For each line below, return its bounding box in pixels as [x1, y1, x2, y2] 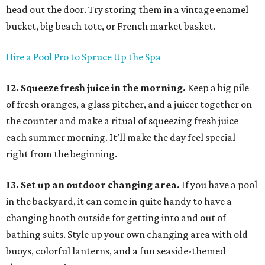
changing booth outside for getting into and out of [6, 212, 226, 224]
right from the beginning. [6, 148, 117, 160]
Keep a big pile [186, 82, 249, 94]
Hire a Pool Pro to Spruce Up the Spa [6, 51, 161, 63]
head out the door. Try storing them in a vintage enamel [6, 4, 248, 16]
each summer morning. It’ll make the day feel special [6, 131, 235, 144]
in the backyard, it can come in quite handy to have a [6, 195, 232, 208]
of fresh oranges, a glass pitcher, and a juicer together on [6, 98, 252, 111]
